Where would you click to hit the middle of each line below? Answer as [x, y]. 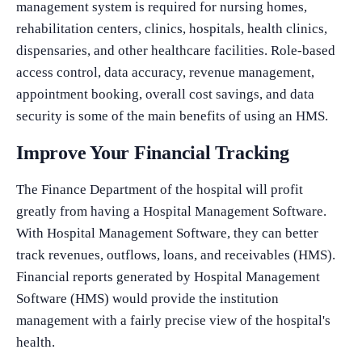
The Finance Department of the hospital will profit [160, 189]
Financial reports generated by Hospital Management [168, 276]
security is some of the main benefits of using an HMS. [172, 116]
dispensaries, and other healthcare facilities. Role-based [176, 50]
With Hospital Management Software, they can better [167, 233]
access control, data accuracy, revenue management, [165, 72]
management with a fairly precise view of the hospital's [173, 320]
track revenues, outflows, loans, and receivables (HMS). [176, 255]
